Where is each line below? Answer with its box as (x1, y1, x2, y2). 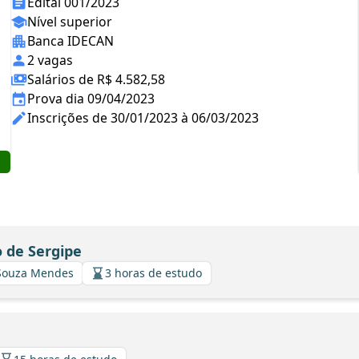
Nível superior (27, 13, 112, 30)
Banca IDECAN (27, 32, 114, 50)
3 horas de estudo (105, 265, 202, 280)
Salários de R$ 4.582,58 (27, 71, 165, 88)
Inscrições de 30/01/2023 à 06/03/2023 (27, 109, 259, 127)
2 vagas (27, 51, 73, 69)
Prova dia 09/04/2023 (27, 90, 155, 107)
